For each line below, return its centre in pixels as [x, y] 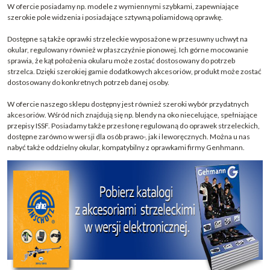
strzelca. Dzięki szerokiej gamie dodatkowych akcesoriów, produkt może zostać [134, 72]
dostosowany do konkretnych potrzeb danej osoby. [88, 83]
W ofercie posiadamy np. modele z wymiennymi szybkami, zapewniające [123, 7]
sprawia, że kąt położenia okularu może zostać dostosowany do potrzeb [121, 61]
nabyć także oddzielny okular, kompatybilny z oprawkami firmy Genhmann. [126, 148]
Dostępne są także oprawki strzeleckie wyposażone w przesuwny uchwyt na [127, 39]
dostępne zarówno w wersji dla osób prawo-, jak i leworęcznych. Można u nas [129, 137]
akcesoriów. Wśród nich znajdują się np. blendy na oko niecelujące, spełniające [132, 115]
